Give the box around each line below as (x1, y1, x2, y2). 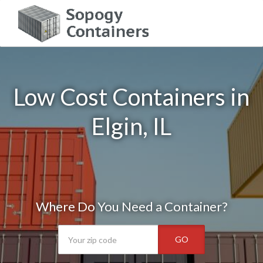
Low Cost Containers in (14, 83, 249, 111)
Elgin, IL (92, 112, 171, 140)
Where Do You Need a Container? (35, 198, 228, 214)
